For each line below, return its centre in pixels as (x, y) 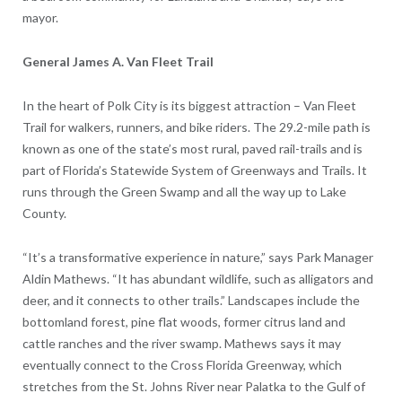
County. (44, 213)
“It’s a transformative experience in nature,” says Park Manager (197, 257)
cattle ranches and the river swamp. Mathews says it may (181, 343)
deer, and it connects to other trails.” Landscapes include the (191, 300)
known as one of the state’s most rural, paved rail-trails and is (192, 148)
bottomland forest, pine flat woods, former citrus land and (184, 321)
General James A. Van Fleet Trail (118, 61)
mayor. (40, 17)
